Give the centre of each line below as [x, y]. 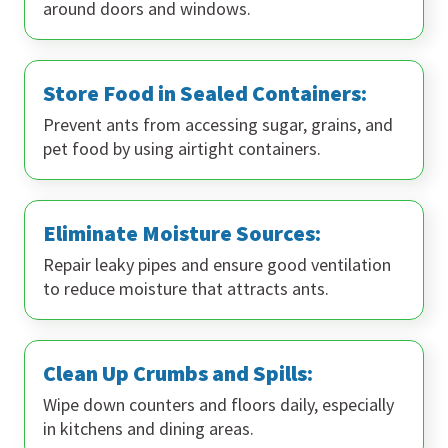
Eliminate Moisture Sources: [182, 232]
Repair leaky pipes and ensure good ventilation [217, 264]
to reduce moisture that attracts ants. [186, 288]
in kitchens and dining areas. [148, 428]
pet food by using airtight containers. [182, 148]
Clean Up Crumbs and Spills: [178, 372]
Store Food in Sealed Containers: [205, 92]
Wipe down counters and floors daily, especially [218, 404]
